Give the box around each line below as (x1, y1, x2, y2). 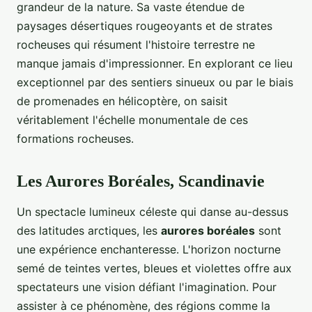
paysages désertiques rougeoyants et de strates (17, 19, 272, 33)
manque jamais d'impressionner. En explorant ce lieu (17, 56, 292, 71)
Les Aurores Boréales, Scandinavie (17, 172, 265, 191)
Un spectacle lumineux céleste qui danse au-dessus (17, 205, 288, 219)
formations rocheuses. (17, 132, 134, 146)
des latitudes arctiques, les (17, 224, 161, 238)
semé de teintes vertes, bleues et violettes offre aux (17, 261, 292, 276)
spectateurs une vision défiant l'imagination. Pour (17, 280, 276, 295)
